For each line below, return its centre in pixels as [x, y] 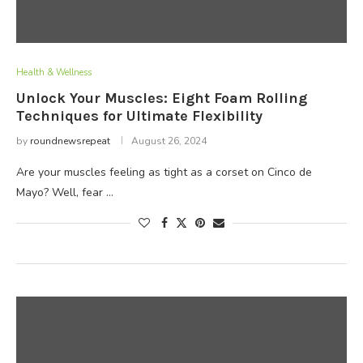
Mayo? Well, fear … [65, 192]
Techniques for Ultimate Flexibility [139, 116]
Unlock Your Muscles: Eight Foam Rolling [162, 98]
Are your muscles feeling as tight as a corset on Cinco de [164, 172]
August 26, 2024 [169, 141]
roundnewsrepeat [70, 141]
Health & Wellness [54, 73]
